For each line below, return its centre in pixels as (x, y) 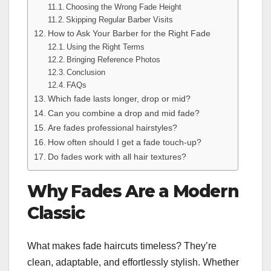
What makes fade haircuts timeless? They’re (122, 246)
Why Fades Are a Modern (133, 191)
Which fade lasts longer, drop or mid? (119, 99)
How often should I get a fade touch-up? (124, 142)
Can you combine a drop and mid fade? (123, 113)
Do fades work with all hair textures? (117, 157)
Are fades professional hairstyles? (112, 128)
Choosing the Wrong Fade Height (124, 7)
